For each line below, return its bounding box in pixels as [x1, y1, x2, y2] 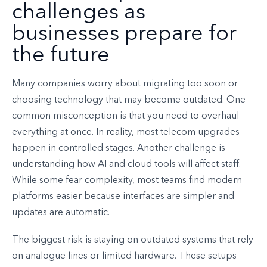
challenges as [12, 2, 145, 24]
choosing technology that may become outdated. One [12, 95, 246, 105]
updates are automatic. [12, 208, 110, 218]
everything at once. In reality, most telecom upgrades [12, 128, 240, 138]
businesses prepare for [12, 24, 237, 46]
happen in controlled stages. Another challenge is [12, 144, 225, 154]
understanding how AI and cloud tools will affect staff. [12, 160, 241, 170]
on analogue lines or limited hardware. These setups [12, 252, 237, 262]
